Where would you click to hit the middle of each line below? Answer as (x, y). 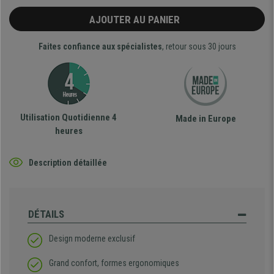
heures (68, 131)
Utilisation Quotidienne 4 (68, 118)
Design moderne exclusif (92, 239)
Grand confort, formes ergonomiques (114, 263)
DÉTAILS (46, 214)
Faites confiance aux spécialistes (100, 47)
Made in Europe (206, 119)
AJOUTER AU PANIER (137, 20)
